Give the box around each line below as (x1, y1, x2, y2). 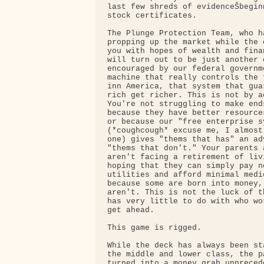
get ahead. (107, 206, 154, 215)
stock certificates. (107, 11, 197, 21)
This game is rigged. (107, 223, 202, 233)
